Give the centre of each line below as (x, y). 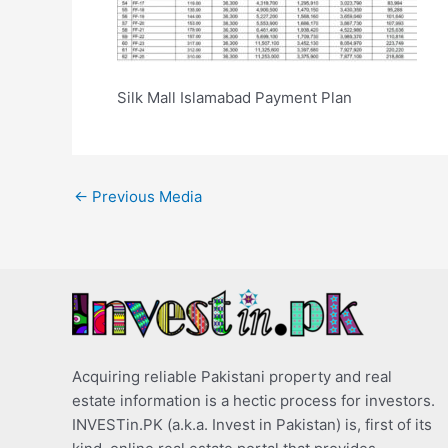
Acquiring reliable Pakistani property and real (232, 376)
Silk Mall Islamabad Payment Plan (234, 97)
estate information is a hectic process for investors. (253, 400)
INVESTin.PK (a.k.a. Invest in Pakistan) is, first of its (252, 424)
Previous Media (145, 196)
